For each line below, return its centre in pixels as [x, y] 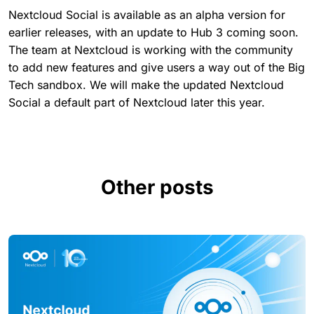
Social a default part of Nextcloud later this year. [137, 102]
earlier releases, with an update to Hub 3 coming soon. [153, 32]
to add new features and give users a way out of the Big [157, 67]
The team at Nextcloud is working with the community [151, 49]
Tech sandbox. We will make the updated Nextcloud [146, 84]
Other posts [157, 187]
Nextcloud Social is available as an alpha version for [147, 14]
